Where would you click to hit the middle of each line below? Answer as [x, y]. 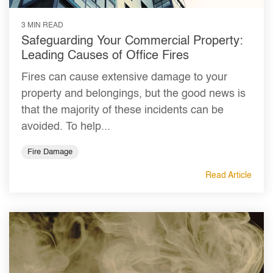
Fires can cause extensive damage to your [124, 78]
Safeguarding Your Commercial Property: [132, 42]
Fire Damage [50, 152]
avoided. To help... [66, 127]
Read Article [229, 176]
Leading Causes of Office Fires [105, 56]
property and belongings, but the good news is [133, 94]
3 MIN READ [42, 26]
